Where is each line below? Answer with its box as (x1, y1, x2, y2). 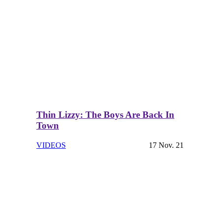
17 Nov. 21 (149, 141, 184, 150)
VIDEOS (36, 141, 66, 150)
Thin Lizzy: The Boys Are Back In (36, 109, 174, 120)
